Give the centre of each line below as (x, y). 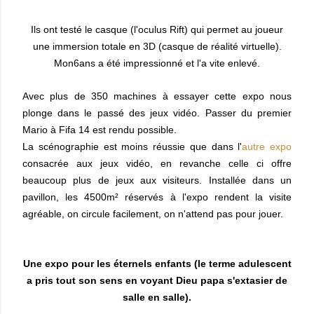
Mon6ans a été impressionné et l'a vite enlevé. (157, 63)
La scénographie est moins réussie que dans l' (132, 146)
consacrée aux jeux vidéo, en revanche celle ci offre (157, 163)
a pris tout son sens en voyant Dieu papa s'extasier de (157, 280)
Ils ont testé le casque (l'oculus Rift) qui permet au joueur (157, 29)
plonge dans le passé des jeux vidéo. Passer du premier (157, 113)
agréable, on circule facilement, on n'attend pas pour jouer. (153, 214)
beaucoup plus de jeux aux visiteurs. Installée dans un (157, 180)
